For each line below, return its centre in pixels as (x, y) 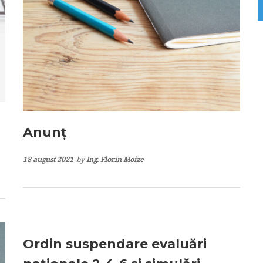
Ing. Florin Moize (115, 159)
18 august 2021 (48, 159)
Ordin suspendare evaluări (115, 244)
